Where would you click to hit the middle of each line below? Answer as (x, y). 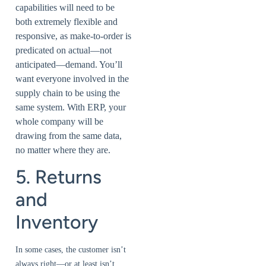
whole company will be (59, 121)
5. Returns (58, 177)
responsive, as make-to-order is (73, 36)
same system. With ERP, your (71, 107)
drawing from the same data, (69, 135)
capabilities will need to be (65, 7)
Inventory (57, 222)
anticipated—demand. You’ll (69, 64)
